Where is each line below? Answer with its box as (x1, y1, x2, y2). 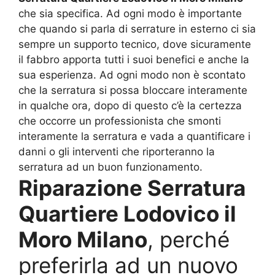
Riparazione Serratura (18, 175, 246, 201)
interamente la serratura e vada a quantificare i (18, 130, 250, 143)
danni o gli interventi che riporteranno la (18, 145, 215, 158)
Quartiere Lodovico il (18, 201, 236, 227)
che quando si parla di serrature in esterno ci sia (18, 23, 256, 36)
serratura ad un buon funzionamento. (18, 161, 203, 174)
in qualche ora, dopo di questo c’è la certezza (18, 99, 242, 112)
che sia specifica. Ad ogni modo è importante (18, 7, 242, 20)
